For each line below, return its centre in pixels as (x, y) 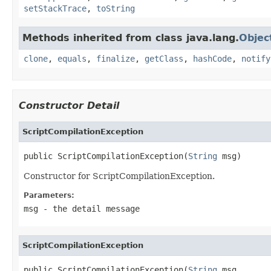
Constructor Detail (69, 105)
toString (116, 8)
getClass (164, 58)
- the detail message (89, 208)
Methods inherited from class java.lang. (131, 38)
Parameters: (49, 195)
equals (72, 58)
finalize (116, 58)
